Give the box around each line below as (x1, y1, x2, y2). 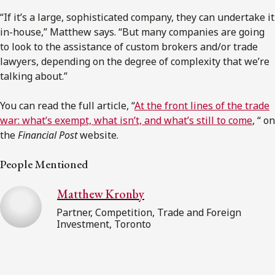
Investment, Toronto (56, 217, 151, 231)
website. (77, 128, 118, 142)
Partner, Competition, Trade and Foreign (56, 205, 241, 219)
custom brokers (126, 39, 198, 53)
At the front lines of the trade (134, 98, 269, 112)
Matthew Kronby (57, 185, 144, 202)
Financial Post (18, 128, 77, 142)
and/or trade (198, 39, 258, 53)
